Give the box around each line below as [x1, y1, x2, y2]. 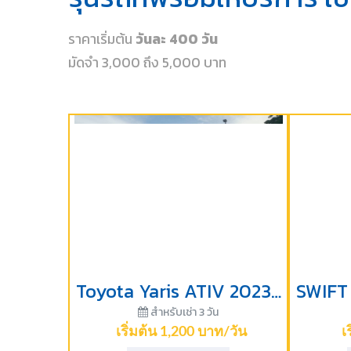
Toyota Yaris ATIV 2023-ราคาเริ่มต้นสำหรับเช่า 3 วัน [271, 277, 281, 305]
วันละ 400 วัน [136, 29, 218, 49]
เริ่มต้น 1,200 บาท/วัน [115, 325, 247, 339]
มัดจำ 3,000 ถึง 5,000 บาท [68, 52, 226, 73]
